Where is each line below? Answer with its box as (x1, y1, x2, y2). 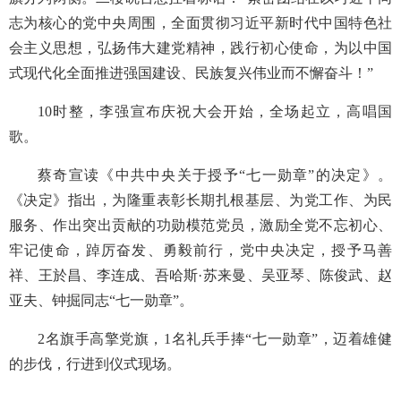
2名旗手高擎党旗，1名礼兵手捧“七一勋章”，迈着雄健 (38, 330, 392, 346)
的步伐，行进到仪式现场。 (9, 355, 181, 371)
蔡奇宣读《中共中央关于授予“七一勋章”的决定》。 (38, 166, 392, 183)
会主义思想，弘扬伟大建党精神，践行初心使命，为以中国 (9, 39, 392, 55)
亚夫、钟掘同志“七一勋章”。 (9, 292, 193, 308)
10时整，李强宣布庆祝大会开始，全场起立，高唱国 (38, 103, 392, 119)
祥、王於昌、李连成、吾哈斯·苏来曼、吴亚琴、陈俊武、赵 (9, 267, 392, 283)
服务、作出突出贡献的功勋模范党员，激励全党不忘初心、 (9, 217, 392, 233)
